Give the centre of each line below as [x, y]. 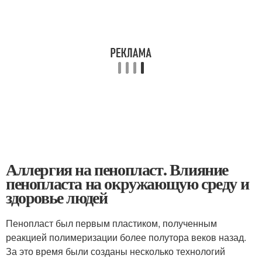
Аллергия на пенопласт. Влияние [117, 169]
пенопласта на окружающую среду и [127, 183]
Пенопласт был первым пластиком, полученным [111, 223]
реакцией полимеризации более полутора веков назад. [126, 237]
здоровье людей [57, 197]
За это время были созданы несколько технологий [116, 251]
